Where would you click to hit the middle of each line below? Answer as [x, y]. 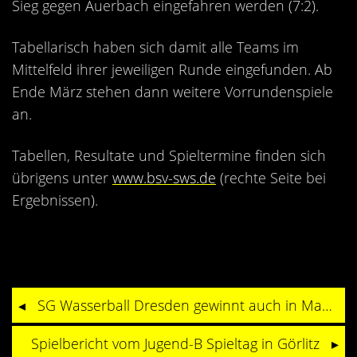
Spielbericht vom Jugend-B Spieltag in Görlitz [175, 343]
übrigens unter [62, 178]
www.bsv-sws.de [164, 178]
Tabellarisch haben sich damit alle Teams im [155, 47]
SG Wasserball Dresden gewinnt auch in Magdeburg [327, 305]
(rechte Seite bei [271, 178]
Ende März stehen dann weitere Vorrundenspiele [173, 92]
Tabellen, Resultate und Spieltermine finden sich [169, 155]
